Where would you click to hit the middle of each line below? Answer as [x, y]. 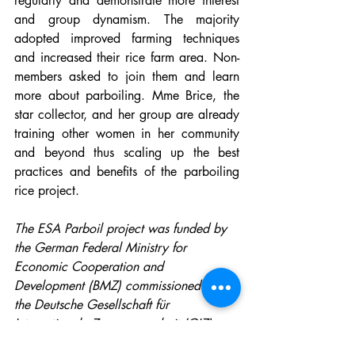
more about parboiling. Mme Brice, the [127, 96]
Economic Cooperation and [91, 267]
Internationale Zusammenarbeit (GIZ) [115, 324]
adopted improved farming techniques [127, 39]
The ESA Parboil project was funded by [122, 229]
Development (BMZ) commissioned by [118, 286]
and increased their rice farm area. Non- [127, 58]
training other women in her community [127, 134]
